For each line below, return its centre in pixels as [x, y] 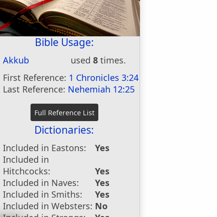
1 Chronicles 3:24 [104, 77]
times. [112, 60]
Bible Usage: [64, 42]
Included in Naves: [41, 183]
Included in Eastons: [45, 148]
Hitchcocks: [27, 171]
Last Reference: [36, 89]
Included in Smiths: [43, 194]
